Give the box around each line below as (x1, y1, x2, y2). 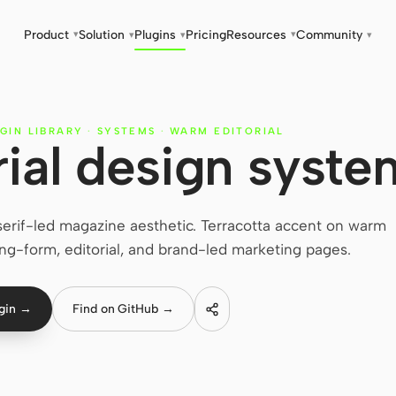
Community (296, 27, 362, 43)
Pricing (186, 27, 226, 43)
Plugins (134, 27, 176, 43)
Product (24, 27, 69, 43)
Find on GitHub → (72, 301, 174, 316)
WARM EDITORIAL (170, 126, 285, 137)
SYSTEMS (96, 126, 156, 137)
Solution (79, 27, 125, 43)
